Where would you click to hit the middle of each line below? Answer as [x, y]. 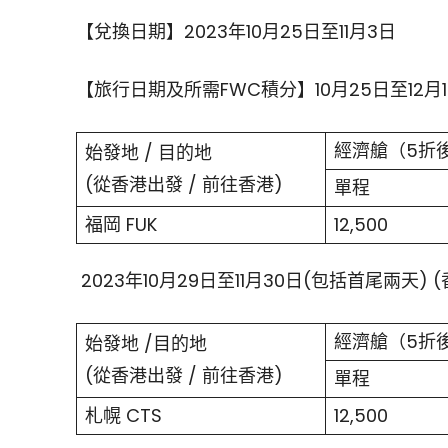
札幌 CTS [123, 416]
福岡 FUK [121, 225]
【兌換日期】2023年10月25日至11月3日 [238, 32]
